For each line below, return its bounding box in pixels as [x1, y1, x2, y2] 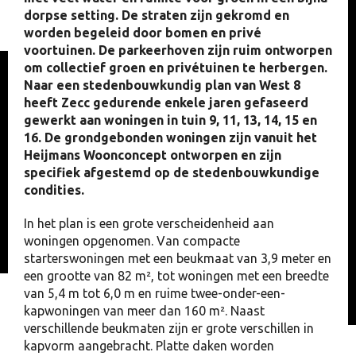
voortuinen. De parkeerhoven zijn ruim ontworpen [24, 43, 332, 57]
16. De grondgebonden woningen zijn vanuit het [24, 130, 317, 145]
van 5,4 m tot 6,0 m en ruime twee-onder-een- [24, 286, 285, 300]
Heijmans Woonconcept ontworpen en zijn [24, 148, 281, 162]
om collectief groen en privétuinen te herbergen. [24, 60, 327, 75]
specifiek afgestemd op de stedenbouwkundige [24, 165, 319, 180]
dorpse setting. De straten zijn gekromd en [24, 8, 289, 22]
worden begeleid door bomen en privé [24, 25, 261, 40]
